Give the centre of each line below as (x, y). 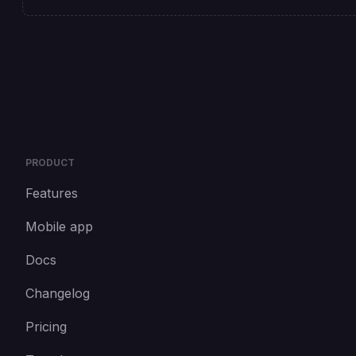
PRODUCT (50, 163)
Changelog (58, 293)
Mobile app (59, 226)
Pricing (46, 327)
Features (52, 193)
